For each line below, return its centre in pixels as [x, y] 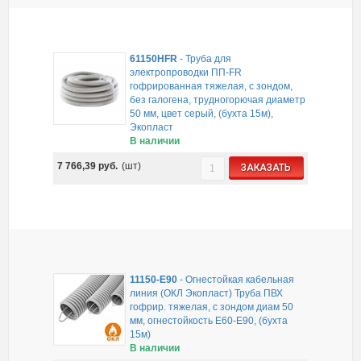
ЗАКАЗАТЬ [266, 168]
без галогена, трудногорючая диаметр [218, 100]
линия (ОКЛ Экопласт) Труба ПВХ [207, 294]
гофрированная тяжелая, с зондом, [212, 86]
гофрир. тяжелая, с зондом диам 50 [212, 307]
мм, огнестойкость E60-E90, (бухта [209, 321]
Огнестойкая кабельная [240, 280]
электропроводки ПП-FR [186, 72]
